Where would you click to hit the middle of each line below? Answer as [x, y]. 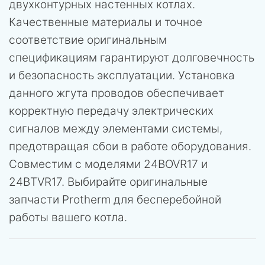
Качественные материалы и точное [106, 22]
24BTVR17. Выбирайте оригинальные [108, 182]
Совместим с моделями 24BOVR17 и [108, 164]
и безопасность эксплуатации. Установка [122, 75]
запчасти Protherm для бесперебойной [115, 199]
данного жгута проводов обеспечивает [117, 93]
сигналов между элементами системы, [116, 128]
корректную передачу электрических [111, 111]
